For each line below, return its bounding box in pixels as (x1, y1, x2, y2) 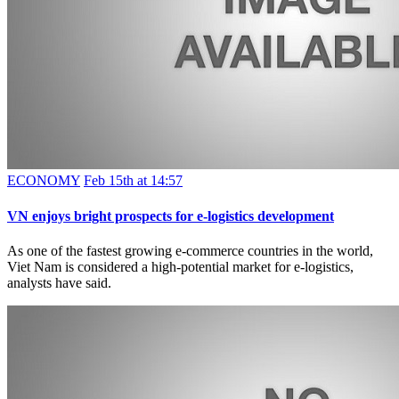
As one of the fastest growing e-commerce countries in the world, (7, 242, 373, 258)
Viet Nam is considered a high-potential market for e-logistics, (7, 258, 354, 274)
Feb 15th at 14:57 (84, 173, 183, 189)
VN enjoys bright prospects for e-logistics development (7, 208, 334, 224)
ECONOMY (7, 173, 80, 189)
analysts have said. (7, 274, 111, 290)
